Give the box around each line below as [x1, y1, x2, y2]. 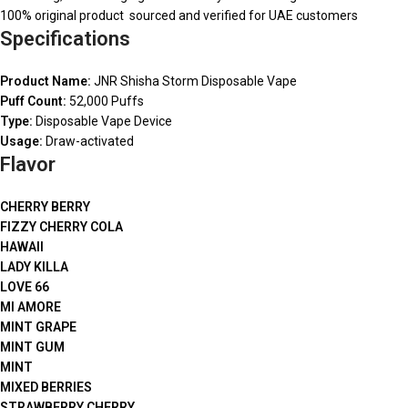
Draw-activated [43, 134, 134, 148]
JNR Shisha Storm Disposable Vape [91, 74, 297, 88]
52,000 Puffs [66, 94, 144, 108]
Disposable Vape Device [33, 114, 172, 128]
